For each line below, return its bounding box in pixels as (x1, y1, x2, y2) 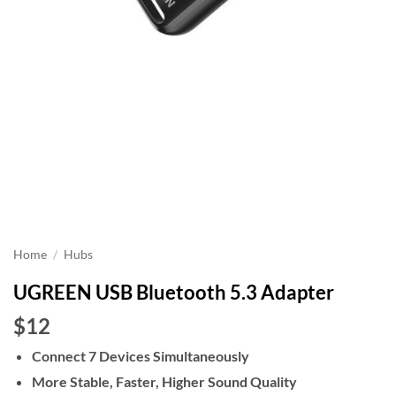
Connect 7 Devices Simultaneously (31, 347, 249, 364)
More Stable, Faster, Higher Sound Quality (31, 372, 297, 390)
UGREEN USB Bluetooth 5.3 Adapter (13, 280, 334, 304)
